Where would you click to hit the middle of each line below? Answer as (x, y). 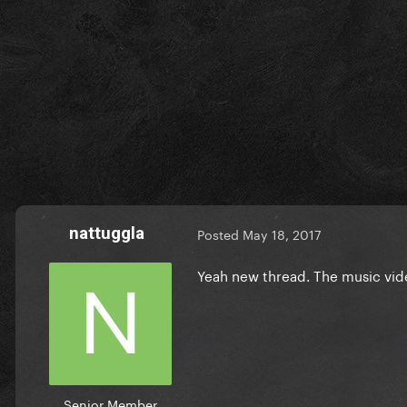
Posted (220, 234)
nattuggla (106, 233)
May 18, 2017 (282, 234)
